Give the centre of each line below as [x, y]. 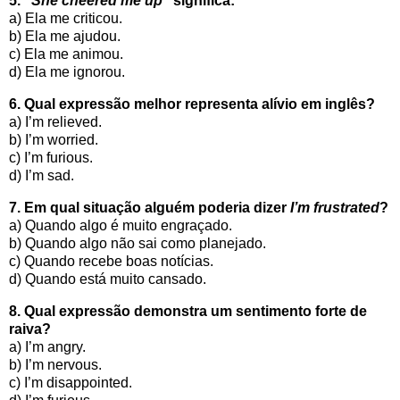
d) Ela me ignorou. [67, 72]
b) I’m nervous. [55, 364]
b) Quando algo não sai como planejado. [137, 243]
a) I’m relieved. [55, 121]
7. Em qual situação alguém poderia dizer [150, 207]
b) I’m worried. [54, 139]
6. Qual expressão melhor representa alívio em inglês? [192, 104]
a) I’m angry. [47, 346]
